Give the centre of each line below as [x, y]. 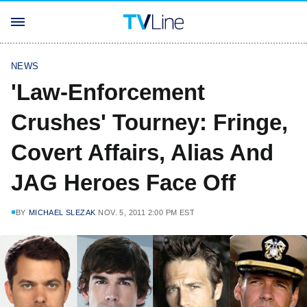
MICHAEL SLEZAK [62, 212]
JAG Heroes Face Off [123, 183]
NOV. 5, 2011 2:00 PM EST [147, 212]
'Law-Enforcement [108, 92]
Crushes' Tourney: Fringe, [149, 122]
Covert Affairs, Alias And [142, 152]
